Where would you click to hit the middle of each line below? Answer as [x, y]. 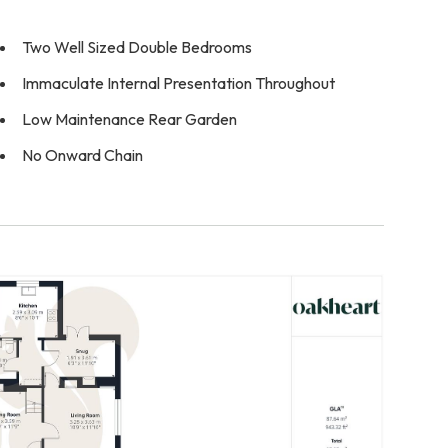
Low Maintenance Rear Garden [129, 119]
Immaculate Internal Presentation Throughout [178, 83]
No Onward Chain [82, 155]
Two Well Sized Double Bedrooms [137, 47]
